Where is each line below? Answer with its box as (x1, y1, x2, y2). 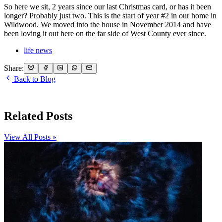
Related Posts (4, 110, 72, 122)
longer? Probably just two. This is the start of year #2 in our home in (4, 11, 217, 20)
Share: (4, 64, 24, 73)
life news (24, 46, 52, 55)
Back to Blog (12, 75, 55, 84)
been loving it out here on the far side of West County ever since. (4, 29, 206, 38)
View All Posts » (4, 132, 56, 141)
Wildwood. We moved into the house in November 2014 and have (4, 20, 211, 29)
